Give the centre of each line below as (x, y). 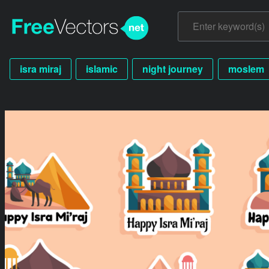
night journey (173, 68)
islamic (102, 68)
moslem (246, 68)
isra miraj (41, 68)
